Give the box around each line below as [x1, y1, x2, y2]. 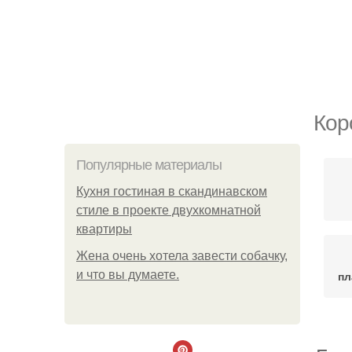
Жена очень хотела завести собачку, [76, 249, 288, 262]
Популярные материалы [76, 157, 222, 173]
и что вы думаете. [76, 268, 179, 281]
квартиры [76, 222, 132, 236]
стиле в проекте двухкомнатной [76, 203, 261, 217]
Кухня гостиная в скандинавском [76, 185, 267, 198]
